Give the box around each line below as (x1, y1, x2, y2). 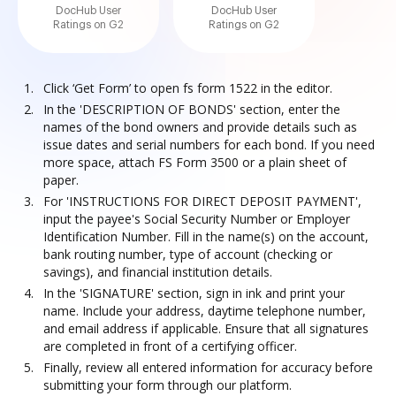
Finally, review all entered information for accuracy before (43, 359, 373, 376)
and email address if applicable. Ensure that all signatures (43, 320, 369, 337)
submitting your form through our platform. (43, 377, 292, 393)
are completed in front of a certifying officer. (43, 338, 297, 354)
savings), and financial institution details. (43, 263, 272, 280)
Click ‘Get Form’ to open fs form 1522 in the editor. (43, 80, 332, 96)
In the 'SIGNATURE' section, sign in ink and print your (43, 285, 345, 301)
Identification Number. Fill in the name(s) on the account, (43, 228, 369, 245)
